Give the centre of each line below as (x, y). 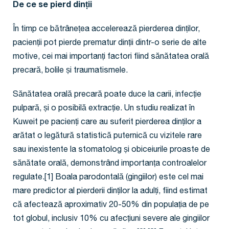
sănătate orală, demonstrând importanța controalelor (110, 164)
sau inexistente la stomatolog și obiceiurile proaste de (111, 151)
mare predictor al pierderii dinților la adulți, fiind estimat (110, 192)
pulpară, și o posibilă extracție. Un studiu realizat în (104, 109)
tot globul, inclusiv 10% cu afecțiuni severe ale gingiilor (111, 220)
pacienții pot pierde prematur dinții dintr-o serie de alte (110, 44)
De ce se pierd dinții (52, 6)
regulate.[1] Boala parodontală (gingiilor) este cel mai (108, 178)
